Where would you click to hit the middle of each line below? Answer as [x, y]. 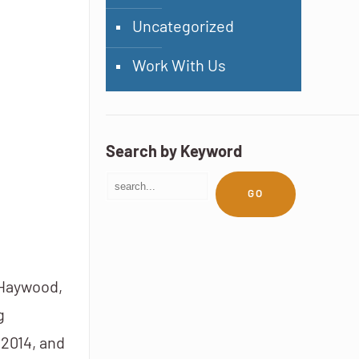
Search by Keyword [173, 153]
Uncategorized [183, 28]
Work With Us [179, 67]
